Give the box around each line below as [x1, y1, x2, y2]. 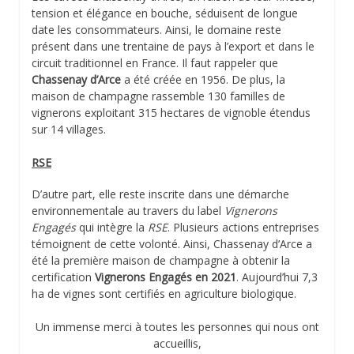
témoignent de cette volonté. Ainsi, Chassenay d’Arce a [32, 235, 312, 251]
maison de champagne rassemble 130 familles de [32, 88, 285, 104]
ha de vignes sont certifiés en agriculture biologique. [32, 285, 296, 301]
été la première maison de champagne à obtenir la [32, 252, 290, 268]
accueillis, [153, 335, 201, 351]
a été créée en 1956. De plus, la [121, 72, 285, 88]
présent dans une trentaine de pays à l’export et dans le [32, 39, 314, 55]
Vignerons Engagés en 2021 [95, 269, 236, 284]
